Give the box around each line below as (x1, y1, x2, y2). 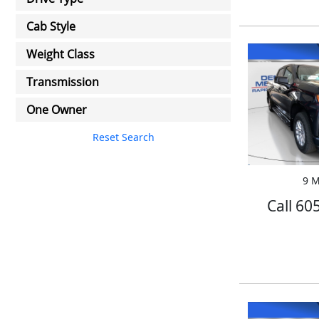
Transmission (26, 74, 99, 90)
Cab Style (26, 19, 75, 34)
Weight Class (26, 46, 95, 62)
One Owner (26, 102, 87, 117)
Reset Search (92, 130, 155, 144)
